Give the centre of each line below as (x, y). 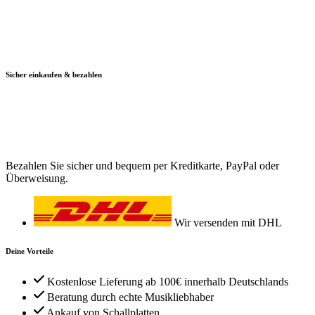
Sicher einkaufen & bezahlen (54, 74)
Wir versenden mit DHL (228, 222)
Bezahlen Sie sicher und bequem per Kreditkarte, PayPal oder (142, 165)
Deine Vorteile (30, 251)
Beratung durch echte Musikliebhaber (130, 297)
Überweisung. (37, 178)
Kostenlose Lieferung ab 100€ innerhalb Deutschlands (168, 281)
